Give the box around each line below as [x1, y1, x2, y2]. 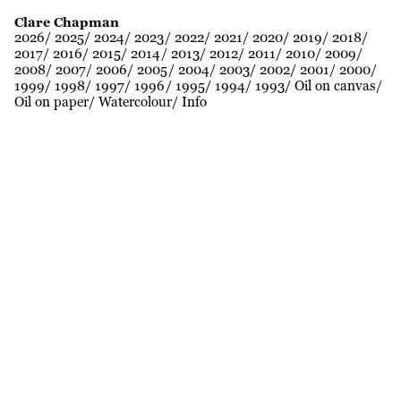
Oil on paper [14, 93, 89, 111]
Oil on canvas [294, 77, 376, 95]
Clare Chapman [14, 13, 119, 30]
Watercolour [98, 93, 172, 111]
